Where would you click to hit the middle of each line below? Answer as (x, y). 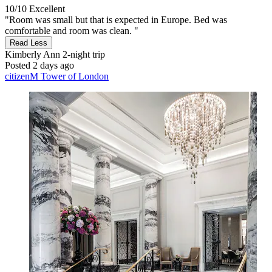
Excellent (47, 8)
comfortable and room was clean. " (72, 30)
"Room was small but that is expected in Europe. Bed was (116, 19)
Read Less (29, 42)
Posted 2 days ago (39, 65)
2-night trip (83, 54)
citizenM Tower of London (57, 76)
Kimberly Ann (32, 54)
